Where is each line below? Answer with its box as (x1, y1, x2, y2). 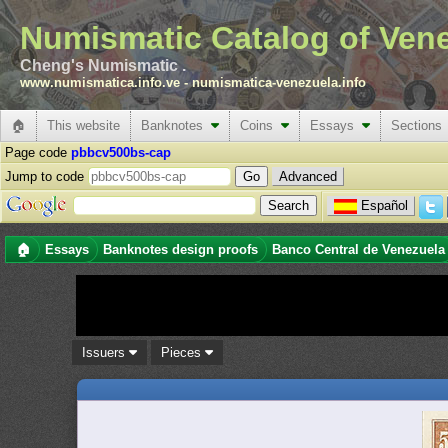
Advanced (279, 169, 337, 184)
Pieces (161, 345, 206, 360)
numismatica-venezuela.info (192, 75, 366, 90)
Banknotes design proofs (103, 242, 258, 257)
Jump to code (5, 169, 88, 184)
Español (360, 197, 408, 213)
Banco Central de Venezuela (272, 242, 445, 257)
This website (47, 118, 120, 133)
